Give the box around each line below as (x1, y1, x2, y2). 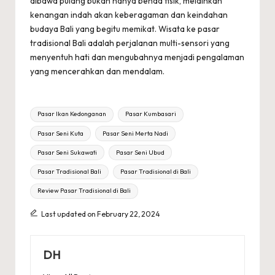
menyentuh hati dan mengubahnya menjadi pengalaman (30, 51, 244, 63)
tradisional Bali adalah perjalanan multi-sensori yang (30, 37, 230, 48)
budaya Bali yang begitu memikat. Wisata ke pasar (30, 23, 220, 34)
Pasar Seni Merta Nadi (102, 129, 168, 137)
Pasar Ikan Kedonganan (37, 110, 107, 118)
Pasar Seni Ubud (115, 148, 165, 157)
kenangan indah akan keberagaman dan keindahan (30, 9, 228, 20)
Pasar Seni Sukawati (37, 148, 98, 157)
